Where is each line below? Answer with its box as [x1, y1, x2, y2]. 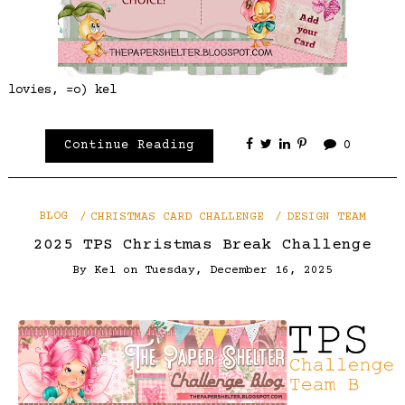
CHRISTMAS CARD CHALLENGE [90, 210, 264, 223]
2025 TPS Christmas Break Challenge [33, 235, 372, 254]
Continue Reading [63, 138, 194, 154]
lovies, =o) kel [7, 82, 117, 98]
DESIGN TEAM [286, 210, 366, 223]
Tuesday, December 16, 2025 [145, 264, 333, 278]
